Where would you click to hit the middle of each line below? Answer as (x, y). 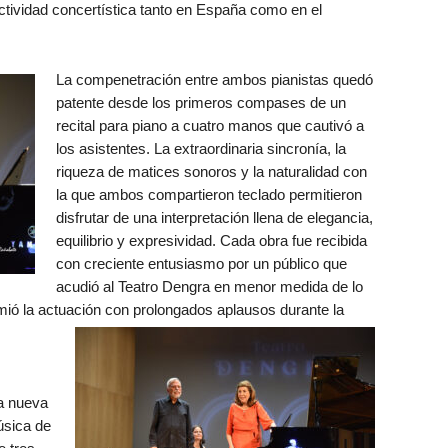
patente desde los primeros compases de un (200, 102)
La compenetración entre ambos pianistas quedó (214, 79)
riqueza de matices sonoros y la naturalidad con (211, 171)
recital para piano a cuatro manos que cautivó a (209, 125)
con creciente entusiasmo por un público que (201, 263)
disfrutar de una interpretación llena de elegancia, (214, 217)
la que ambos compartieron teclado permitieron (208, 194)
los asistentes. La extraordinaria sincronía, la (200, 148)
